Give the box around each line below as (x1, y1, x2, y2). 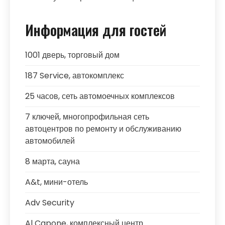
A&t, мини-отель (25, 176, 88, 188)
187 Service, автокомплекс (25, 70, 124, 81)
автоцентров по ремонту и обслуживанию (25, 123, 181, 135)
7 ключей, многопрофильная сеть (25, 111, 149, 123)
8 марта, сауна (25, 156, 80, 167)
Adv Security (25, 197, 74, 208)
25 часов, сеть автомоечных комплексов (25, 90, 175, 102)
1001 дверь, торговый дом (25, 49, 120, 61)
